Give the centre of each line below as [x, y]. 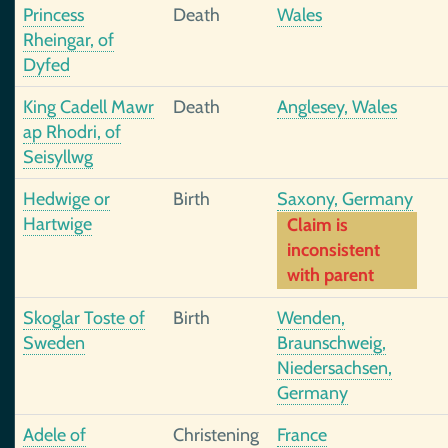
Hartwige [57, 224]
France [302, 435]
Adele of [54, 435]
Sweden [54, 343]
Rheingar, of [68, 40]
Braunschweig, [331, 343]
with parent [330, 275]
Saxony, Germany [345, 199]
